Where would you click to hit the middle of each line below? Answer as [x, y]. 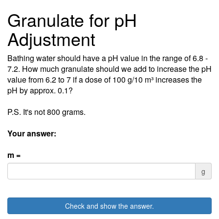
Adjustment [51, 38]
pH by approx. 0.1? [40, 90]
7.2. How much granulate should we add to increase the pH [109, 69]
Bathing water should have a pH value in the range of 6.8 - [108, 58]
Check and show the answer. [109, 206]
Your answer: [32, 133]
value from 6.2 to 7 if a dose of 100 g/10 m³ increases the [105, 79]
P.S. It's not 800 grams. [46, 112]
